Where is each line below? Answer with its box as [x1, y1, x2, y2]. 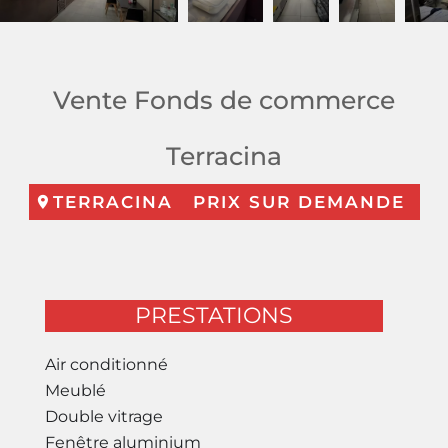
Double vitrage [44, 406, 163, 426]
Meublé [44, 380, 106, 400]
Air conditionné [44, 354, 168, 374]
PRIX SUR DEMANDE [192, 191, 405, 212]
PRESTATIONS [134, 301, 293, 329]
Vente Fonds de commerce [53, 84, 395, 115]
